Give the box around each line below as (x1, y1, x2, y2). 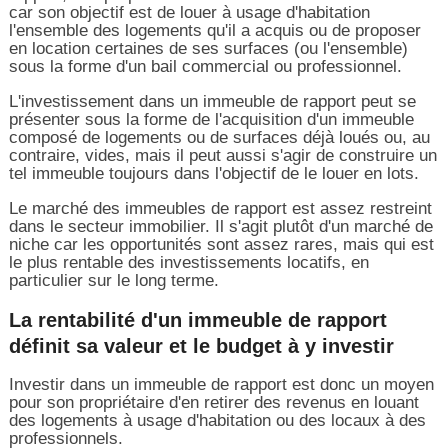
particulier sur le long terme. (8, 270, 219, 290)
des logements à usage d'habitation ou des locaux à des (8, 410, 426, 430)
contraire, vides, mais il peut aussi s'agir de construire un (8, 145, 437, 165)
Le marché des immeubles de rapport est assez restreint (8, 198, 432, 218)
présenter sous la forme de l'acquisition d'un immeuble (8, 109, 414, 129)
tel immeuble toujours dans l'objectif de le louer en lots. (8, 163, 419, 183)
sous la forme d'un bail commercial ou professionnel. (8, 56, 402, 76)
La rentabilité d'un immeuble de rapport (8, 308, 387, 331)
